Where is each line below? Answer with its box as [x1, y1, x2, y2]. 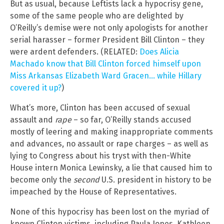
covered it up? [10, 82, 61, 92]
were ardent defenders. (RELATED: [10, 46, 139, 56]
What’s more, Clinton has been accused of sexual [10, 102, 190, 112]
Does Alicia [139, 46, 179, 56]
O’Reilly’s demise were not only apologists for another [10, 22, 208, 32]
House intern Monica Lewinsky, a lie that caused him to [10, 162, 212, 172]
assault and [10, 114, 55, 124]
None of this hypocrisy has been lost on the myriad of [10, 206, 209, 216]
